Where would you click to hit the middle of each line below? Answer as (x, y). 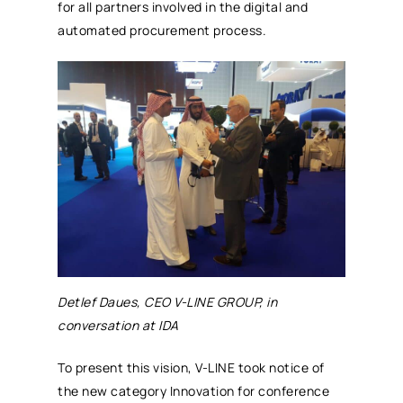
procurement (170, 30)
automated (94, 30)
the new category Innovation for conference (194, 390)
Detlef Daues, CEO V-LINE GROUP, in (168, 301)
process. (238, 30)
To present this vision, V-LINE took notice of (191, 367)
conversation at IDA (118, 325)
